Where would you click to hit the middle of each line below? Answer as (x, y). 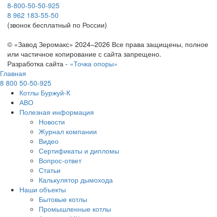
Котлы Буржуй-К (45, 93)
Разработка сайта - (39, 63)
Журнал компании (68, 131)
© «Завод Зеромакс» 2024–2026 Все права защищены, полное (108, 44)
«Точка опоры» (94, 63)
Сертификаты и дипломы (79, 151)
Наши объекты (43, 189)
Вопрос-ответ (60, 160)
